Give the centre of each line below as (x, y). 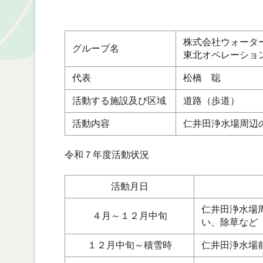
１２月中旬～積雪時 (129, 245)
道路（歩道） (211, 101)
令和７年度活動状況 (107, 155)
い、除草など (230, 222)
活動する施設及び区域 (119, 101)
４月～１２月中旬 (129, 215)
